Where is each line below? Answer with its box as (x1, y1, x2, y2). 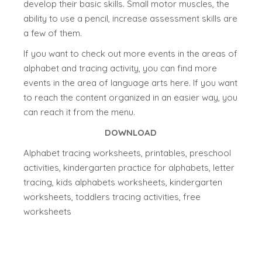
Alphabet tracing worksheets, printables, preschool (23, 147, 232, 159)
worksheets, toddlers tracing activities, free (23, 191, 201, 203)
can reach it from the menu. (23, 106, 136, 118)
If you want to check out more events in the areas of (23, 48, 238, 60)
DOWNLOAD (105, 127, 157, 139)
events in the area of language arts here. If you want (23, 77, 238, 89)
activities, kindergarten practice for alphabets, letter (23, 162, 235, 174)
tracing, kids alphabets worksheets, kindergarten (23, 177, 223, 188)
